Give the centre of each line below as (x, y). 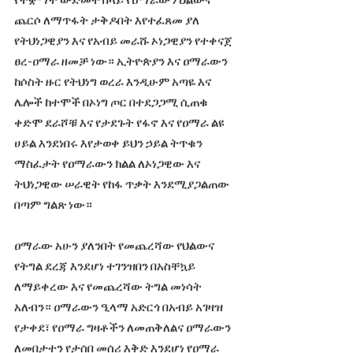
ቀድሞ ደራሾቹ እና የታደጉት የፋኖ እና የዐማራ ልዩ (121, 122)
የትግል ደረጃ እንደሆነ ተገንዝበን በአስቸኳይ (106, 266)
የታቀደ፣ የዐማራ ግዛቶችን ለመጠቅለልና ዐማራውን (124, 327)
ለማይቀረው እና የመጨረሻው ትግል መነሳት (109, 286)
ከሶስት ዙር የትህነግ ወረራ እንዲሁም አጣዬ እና (114, 81)
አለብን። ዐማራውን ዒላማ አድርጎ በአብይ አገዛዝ (120, 307)
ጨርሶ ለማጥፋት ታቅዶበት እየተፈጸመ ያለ (108, 20)
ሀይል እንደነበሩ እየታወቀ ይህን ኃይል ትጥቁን (110, 143)
